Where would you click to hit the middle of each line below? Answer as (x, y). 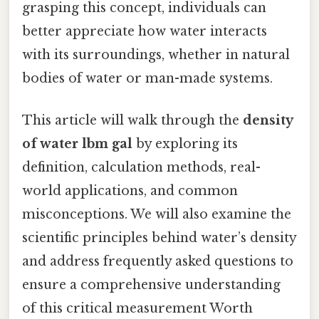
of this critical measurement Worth (137, 309)
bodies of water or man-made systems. (147, 78)
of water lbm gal (77, 144)
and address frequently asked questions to (158, 262)
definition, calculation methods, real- (141, 168)
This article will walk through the (132, 121)
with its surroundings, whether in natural (156, 54)
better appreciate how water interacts (145, 31)
